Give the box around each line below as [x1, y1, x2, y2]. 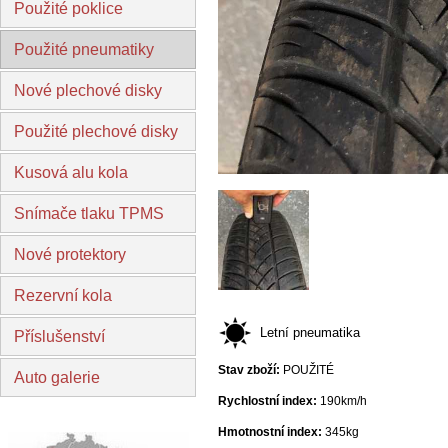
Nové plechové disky [14, 82, 162, 99]
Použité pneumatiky [14, 41, 154, 58]
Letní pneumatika [260, 324, 360, 340]
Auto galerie [14, 369, 100, 386]
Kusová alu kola [14, 164, 128, 181]
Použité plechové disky [14, 123, 178, 140]
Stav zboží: [218, 362, 280, 377]
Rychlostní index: [218, 393, 317, 408]
